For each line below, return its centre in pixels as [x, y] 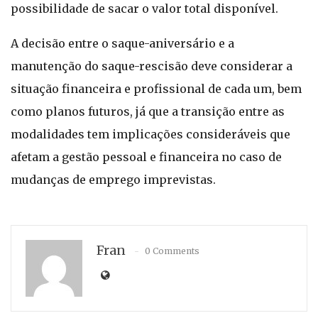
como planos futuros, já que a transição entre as [148, 111]
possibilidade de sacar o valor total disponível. [144, 9]
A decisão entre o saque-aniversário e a [122, 43]
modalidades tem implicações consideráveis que [150, 134]
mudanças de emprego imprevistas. [113, 180]
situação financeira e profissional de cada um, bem [156, 89]
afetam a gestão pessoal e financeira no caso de [146, 157]
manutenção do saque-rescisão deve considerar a [152, 66]
